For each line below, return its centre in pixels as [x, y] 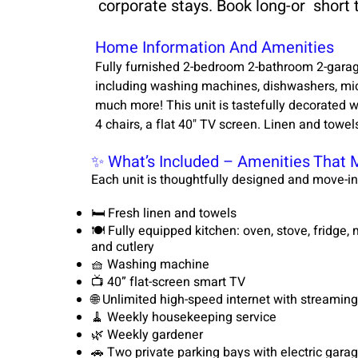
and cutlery [123, 247]
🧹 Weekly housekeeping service [184, 317]
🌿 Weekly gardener [147, 335]
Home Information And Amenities [215, 48]
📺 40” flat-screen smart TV [168, 282]
